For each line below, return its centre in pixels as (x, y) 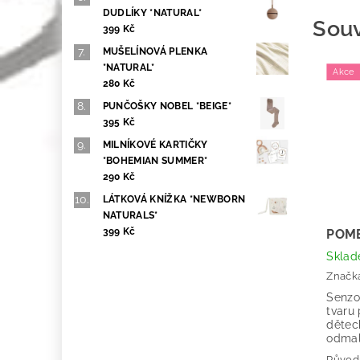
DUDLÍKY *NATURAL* (152, 13)
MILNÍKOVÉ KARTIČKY (155, 145)
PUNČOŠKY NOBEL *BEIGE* (167, 106)
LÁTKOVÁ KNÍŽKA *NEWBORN (174, 200)
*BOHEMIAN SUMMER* (155, 161)
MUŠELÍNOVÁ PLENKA (155, 52)
